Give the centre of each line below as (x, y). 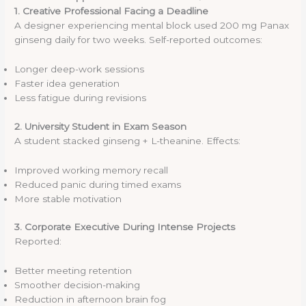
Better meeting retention (73, 271)
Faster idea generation (67, 84)
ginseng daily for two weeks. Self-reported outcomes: (139, 40)
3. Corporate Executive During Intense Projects (125, 227)
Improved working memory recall (92, 170)
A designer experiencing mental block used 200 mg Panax (152, 26)
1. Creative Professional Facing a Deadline (112, 11)
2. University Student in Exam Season (101, 126)
